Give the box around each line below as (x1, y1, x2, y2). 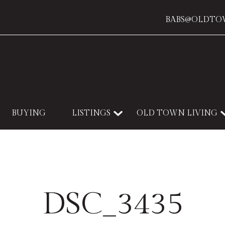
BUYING (12, 108, 46, 118)
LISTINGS (72, 108, 110, 118)
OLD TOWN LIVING (137, 108, 217, 118)
